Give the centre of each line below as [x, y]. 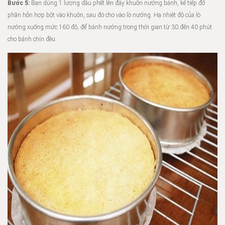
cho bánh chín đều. [32, 39]
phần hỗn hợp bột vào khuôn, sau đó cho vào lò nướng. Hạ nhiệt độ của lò [104, 15]
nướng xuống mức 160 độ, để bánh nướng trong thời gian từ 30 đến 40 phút [110, 27]
